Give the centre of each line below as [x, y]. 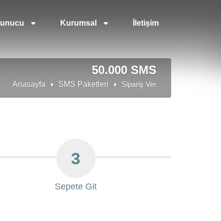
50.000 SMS [124, 70]
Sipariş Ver [139, 84]
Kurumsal [80, 23]
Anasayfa [29, 84]
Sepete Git [76, 186]
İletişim [146, 23]
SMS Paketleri [84, 84]
